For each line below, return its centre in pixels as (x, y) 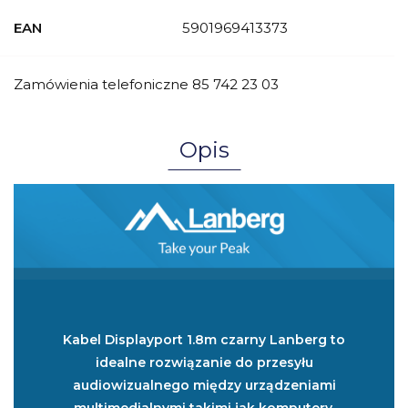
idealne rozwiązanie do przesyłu (204, 362)
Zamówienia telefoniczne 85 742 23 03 (146, 84)
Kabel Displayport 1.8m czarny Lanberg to (204, 339)
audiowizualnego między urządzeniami (204, 385)
